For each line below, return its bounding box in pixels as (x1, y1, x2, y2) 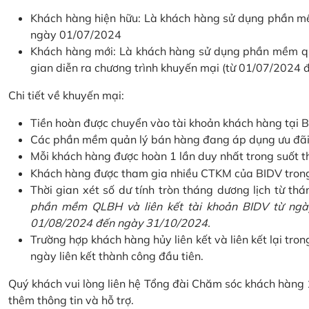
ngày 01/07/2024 (30, 28, 121, 41)
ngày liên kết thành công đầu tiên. (30, 249, 203, 263)
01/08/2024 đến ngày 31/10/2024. (30, 216, 210, 230)
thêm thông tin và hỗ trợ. (8, 293, 134, 307)
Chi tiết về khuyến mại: (8, 88, 124, 102)
